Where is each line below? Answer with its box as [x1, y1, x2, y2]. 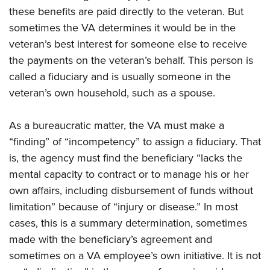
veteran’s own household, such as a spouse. [9, 85, 215, 101]
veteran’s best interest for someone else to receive [9, 36, 247, 52]
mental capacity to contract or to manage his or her [9, 166, 249, 183]
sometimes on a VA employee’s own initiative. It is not [9, 248, 261, 264]
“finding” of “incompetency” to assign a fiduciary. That [9, 134, 261, 150]
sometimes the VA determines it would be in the [9, 20, 236, 36]
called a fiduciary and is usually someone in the [9, 69, 231, 85]
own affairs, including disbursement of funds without [9, 183, 253, 199]
